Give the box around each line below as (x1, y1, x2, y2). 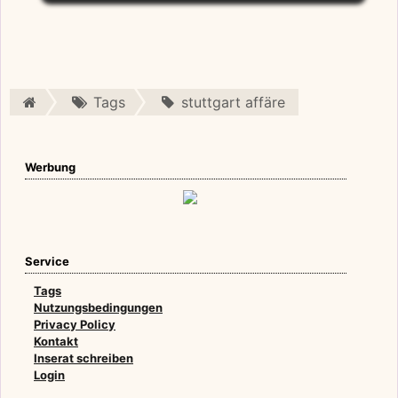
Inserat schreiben (34, 351, 133, 365)
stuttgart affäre (181, 93, 286, 111)
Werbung (25, 160, 76, 174)
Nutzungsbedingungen (34, 300, 163, 314)
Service (25, 254, 69, 268)
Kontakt (34, 334, 78, 348)
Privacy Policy (34, 317, 115, 331)
